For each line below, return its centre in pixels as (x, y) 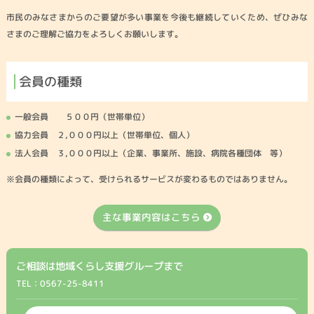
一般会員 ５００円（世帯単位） (82, 117)
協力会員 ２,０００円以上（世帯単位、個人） (104, 135)
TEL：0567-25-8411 (61, 283)
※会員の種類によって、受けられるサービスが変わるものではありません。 (149, 179)
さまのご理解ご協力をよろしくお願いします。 (94, 34)
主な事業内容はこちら (152, 217)
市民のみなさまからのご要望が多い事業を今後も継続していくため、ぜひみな (157, 17)
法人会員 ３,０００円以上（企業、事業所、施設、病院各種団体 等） (150, 153)
